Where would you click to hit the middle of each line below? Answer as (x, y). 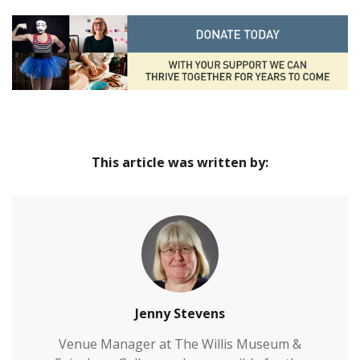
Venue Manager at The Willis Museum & (180, 344)
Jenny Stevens (180, 313)
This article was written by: (180, 162)
